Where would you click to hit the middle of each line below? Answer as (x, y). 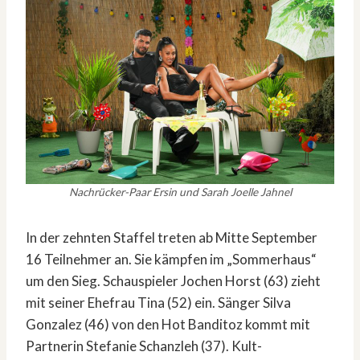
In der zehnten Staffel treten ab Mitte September (172, 238)
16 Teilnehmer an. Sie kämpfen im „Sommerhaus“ (171, 260)
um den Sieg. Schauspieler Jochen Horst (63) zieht (173, 281)
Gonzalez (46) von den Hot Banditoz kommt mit (168, 325)
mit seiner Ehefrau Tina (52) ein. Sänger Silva (158, 303)
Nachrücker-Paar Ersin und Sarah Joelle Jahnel (180, 192)
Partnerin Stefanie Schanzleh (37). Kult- (144, 346)
